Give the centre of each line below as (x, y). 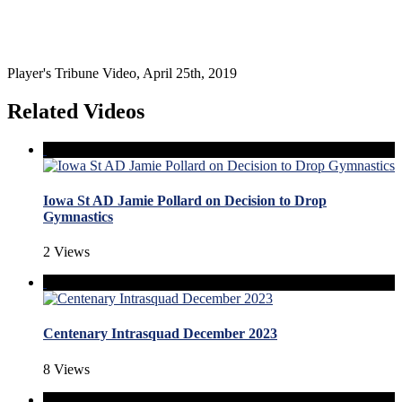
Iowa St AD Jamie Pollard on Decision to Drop (185, 200)
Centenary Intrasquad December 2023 (160, 334)
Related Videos (76, 111)
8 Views (66, 369)
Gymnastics (78, 216)
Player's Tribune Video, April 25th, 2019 (122, 73)
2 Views (66, 252)
